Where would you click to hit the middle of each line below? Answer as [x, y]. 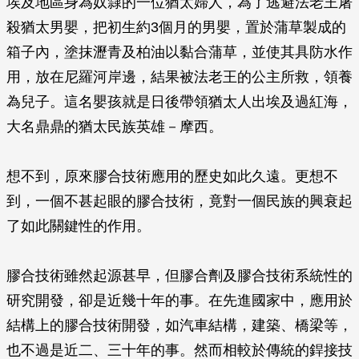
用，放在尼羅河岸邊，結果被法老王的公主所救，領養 [179, 77]
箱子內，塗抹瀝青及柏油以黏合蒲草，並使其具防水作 [179, 52]
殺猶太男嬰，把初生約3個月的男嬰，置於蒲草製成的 [176, 27]
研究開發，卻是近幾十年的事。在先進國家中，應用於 [179, 301]
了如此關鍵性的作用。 [79, 226]
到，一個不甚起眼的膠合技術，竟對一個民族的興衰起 [179, 201]
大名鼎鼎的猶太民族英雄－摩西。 [115, 127]
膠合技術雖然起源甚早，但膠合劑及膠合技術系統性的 [179, 276]
